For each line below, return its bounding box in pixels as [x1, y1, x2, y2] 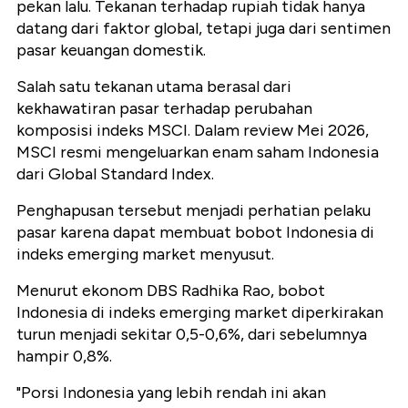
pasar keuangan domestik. [16, 40, 206, 61]
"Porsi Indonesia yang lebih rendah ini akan [16, 382, 326, 403]
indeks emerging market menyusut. [16, 244, 274, 265]
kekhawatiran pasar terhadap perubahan [16, 98, 312, 119]
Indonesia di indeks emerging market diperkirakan [16, 302, 383, 323]
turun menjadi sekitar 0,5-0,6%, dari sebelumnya [16, 324, 367, 345]
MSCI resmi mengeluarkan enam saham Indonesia [16, 142, 379, 163]
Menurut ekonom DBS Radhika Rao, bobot [16, 280, 325, 301]
